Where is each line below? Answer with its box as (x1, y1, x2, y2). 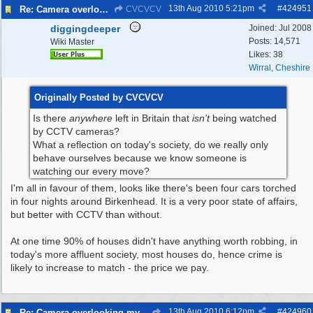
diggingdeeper (50, 23, 120, 34)
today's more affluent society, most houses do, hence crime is (10, 249, 282, 260)
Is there (33, 112, 69, 124)
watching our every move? (33, 166, 150, 177)
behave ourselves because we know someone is (33, 152, 247, 163)
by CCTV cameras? (33, 126, 119, 137)
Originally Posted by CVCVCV (34, 92, 163, 103)
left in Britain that (112, 112, 192, 124)
